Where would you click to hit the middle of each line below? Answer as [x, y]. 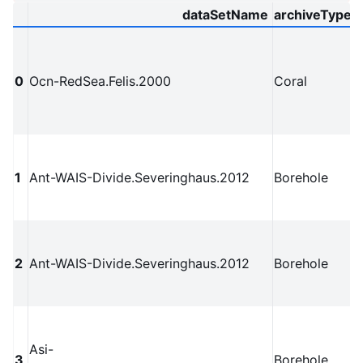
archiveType [313, 15]
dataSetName [225, 15]
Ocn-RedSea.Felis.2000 [100, 81]
